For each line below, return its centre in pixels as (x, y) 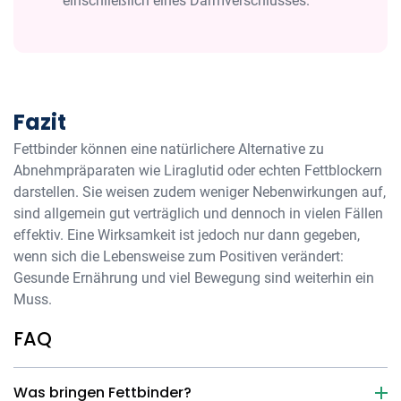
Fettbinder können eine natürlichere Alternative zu (169, 149)
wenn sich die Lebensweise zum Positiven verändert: (179, 256)
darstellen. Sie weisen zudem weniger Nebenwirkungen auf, (200, 192)
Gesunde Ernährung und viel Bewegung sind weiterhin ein (194, 278)
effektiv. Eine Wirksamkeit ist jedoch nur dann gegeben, (187, 235)
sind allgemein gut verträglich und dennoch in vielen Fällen (198, 213)
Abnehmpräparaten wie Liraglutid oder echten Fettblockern (198, 171)
